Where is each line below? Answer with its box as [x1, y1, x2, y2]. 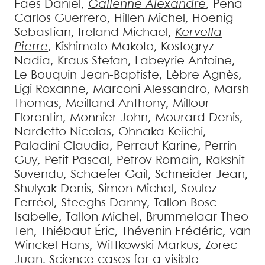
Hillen [114, 13, 144, 24]
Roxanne [35, 84, 86, 95]
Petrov [117, 155, 152, 166]
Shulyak [14, 183, 57, 195]
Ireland [78, 27, 119, 38]
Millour [173, 98, 209, 109]
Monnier [70, 112, 117, 124]
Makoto [111, 41, 154, 53]
